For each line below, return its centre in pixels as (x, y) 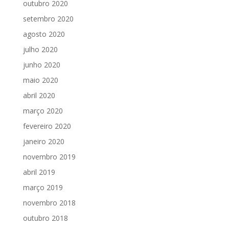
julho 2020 (40, 49)
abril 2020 (39, 95)
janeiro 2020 (43, 141)
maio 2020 (40, 80)
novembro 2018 (49, 202)
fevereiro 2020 (47, 126)
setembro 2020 (48, 18)
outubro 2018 (45, 218)
